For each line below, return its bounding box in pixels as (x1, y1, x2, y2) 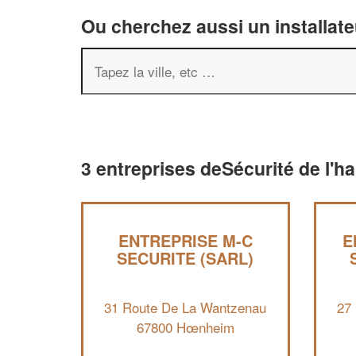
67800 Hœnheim (136, 316, 234, 337)
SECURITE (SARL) (117, 246, 254, 269)
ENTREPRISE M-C (118, 229, 253, 252)
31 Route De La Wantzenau (104, 296, 267, 317)
